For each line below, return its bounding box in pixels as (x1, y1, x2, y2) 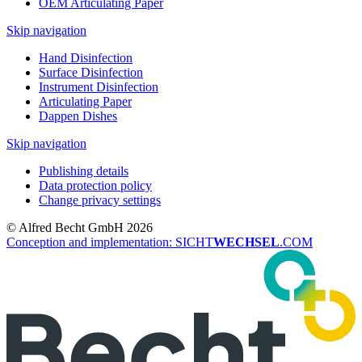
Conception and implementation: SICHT (6, 235, 213, 250)
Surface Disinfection (39, 65, 143, 80)
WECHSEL (213, 235, 280, 250)
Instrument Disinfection (39, 80, 158, 95)
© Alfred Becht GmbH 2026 (6, 221, 153, 235)
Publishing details (39, 164, 128, 179)
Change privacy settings (39, 193, 161, 208)
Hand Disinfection (39, 51, 133, 65)
